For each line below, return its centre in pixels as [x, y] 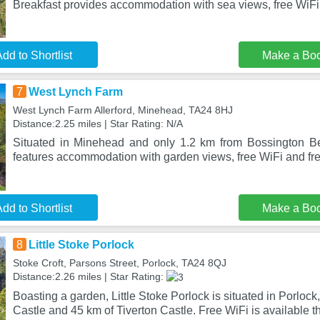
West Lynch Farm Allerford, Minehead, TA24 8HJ [122, 110]
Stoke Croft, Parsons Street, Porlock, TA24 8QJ [119, 263]
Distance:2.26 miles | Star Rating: [89, 276]
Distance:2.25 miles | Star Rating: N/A [97, 124]
